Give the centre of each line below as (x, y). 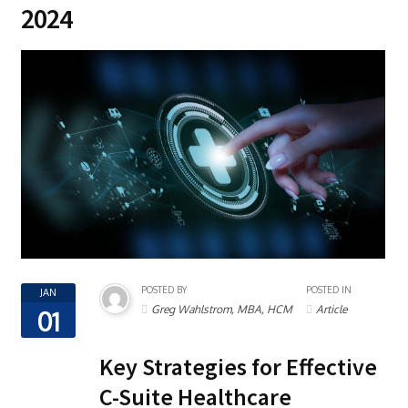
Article (331, 309)
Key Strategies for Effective (238, 366)
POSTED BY (164, 289)
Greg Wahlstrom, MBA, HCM (222, 309)
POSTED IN (329, 289)
